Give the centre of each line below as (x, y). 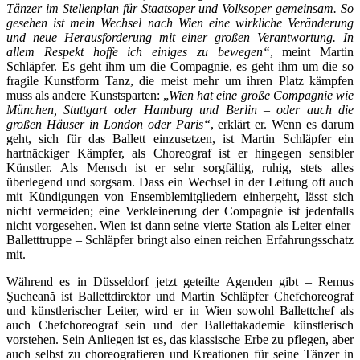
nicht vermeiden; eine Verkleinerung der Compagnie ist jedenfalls (180, 211)
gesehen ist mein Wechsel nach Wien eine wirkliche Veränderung (180, 22)
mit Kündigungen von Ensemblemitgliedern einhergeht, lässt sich (180, 196)
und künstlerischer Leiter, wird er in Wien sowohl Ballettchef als (180, 310)
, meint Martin (311, 51)
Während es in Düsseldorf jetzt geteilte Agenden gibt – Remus (180, 281)
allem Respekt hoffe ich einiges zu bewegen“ (138, 51)
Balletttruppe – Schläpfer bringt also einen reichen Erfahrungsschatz (180, 239)
